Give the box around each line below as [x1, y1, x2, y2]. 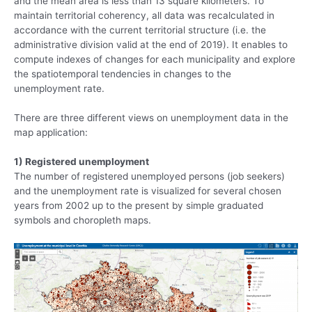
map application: [14, 127, 88, 139]
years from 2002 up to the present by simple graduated [14, 200, 263, 212]
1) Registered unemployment [14, 156, 149, 168]
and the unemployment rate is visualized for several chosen [14, 185, 281, 197]
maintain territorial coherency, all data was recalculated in [14, 10, 274, 22]
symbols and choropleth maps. [14, 214, 151, 226]
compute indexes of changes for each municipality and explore [14, 54, 295, 65]
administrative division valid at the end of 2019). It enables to [14, 39, 288, 51]
